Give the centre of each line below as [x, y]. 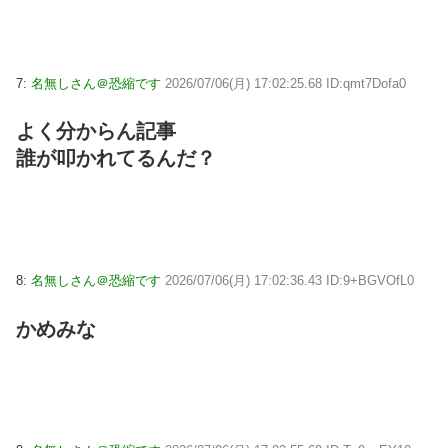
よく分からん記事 [96, 131]
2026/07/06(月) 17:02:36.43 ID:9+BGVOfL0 [289, 281]
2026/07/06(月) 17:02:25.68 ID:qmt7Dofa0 [285, 83]
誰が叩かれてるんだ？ [116, 158]
